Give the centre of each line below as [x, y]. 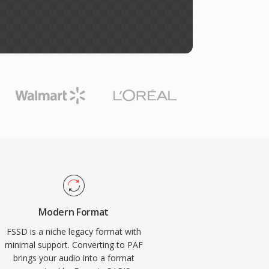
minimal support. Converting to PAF [74, 245]
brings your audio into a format [74, 258]
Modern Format [74, 212]
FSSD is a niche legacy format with [74, 231]
